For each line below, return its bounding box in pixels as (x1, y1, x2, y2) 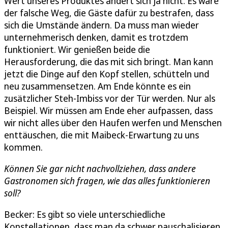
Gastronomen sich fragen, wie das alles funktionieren (4, 175, 210, 187)
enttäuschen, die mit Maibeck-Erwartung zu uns (4, 129, 199, 141)
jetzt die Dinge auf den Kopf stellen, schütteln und (4, 68, 209, 80)
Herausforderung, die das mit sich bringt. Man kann (4, 55, 213, 68)
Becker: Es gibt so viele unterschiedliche (4, 208, 165, 221)
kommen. (4, 141, 43, 154)
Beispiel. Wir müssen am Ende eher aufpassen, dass (4, 104, 213, 117)
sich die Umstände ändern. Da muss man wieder (4, 19, 199, 32)
